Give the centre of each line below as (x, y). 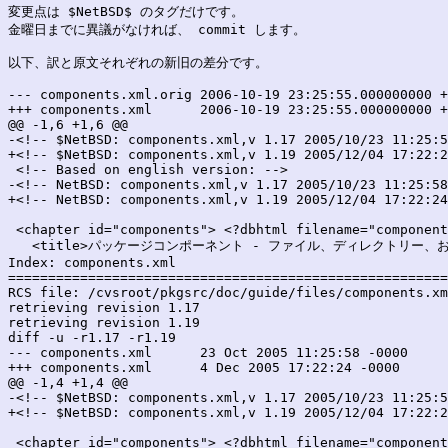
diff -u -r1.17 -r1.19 (92, 337)
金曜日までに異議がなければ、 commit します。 (157, 29)
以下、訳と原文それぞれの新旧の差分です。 (138, 62)
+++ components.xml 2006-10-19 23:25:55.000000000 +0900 (80, 109)
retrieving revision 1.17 (104, 307)
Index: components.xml (92, 262)
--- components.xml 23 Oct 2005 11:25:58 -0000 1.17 (80, 352)
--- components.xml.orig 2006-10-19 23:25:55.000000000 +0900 (100, 94)
